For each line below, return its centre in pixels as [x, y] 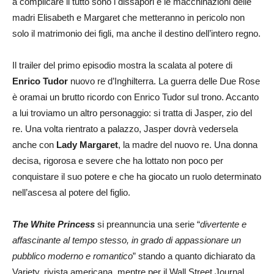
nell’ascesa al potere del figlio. [71, 192]
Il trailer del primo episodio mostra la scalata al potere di [122, 65]
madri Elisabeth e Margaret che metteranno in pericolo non [128, 17]
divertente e [223, 224]
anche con [34, 144]
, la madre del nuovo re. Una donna [188, 144]
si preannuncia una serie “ [147, 224]
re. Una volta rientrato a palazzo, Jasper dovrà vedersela [125, 128]
